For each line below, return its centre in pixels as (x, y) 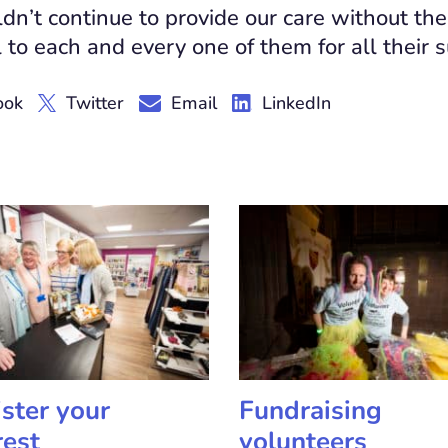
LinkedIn (296, 103)
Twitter (95, 103)
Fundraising (310, 411)
